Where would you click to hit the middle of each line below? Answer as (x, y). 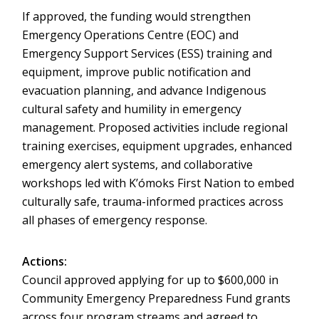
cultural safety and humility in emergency (132, 109)
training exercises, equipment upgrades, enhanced (157, 146)
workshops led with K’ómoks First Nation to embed (158, 183)
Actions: (45, 261)
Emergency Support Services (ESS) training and (147, 53)
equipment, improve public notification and (137, 72)
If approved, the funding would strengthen (137, 16)
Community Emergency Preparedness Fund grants (157, 298)
